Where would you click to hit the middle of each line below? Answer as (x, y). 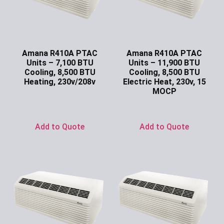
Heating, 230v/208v (60, 81)
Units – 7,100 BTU (60, 62)
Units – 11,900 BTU (164, 62)
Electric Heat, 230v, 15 (164, 81)
